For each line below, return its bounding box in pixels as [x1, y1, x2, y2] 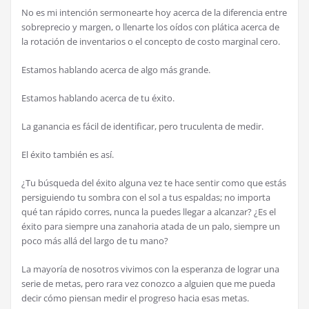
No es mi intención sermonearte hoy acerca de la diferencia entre [21, 6, 287, 19]
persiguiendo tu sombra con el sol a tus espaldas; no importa [21, 191, 270, 204]
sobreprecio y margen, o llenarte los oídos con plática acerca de [21, 21, 279, 34]
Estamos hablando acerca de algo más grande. [21, 63, 210, 77]
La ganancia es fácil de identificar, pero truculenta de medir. [21, 120, 263, 133]
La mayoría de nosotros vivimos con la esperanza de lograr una [21, 263, 279, 276]
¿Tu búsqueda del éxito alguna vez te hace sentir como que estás [21, 177, 286, 190]
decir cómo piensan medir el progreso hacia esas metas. [21, 292, 249, 305]
